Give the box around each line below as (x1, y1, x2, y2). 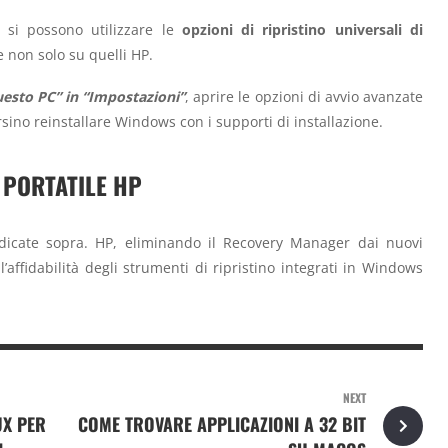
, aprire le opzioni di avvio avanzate (185, 87, 424, 107)
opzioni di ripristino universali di (181, 19, 424, 39)
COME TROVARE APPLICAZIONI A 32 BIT (77, 411, 366, 438)
